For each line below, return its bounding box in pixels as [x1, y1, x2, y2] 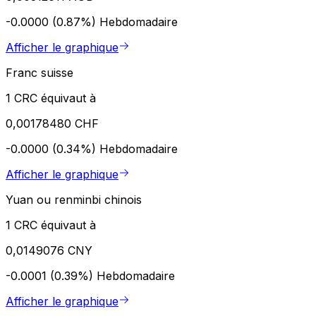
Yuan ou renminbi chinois [6, 192, 142, 207]
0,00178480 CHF [6, 116, 99, 130]
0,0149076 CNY [6, 243, 92, 257]
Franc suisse [6, 65, 73, 80]
